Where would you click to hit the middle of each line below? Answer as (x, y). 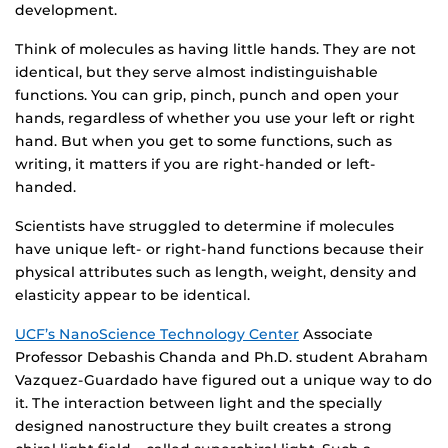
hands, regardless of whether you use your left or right (215, 117)
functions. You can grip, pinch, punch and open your (207, 94)
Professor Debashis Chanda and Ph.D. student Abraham (221, 356)
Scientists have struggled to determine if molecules (204, 225)
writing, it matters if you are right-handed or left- (195, 163)
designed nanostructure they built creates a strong (203, 425)
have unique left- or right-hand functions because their (219, 248)
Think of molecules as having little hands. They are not (215, 48)
